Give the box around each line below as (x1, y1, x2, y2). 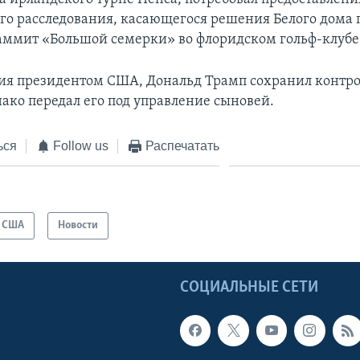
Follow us (53, 138, 109, 153)
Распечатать (145, 138, 219, 153)
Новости (58, 219, 99, 232)
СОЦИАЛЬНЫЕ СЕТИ (180, 280, 318, 297)
